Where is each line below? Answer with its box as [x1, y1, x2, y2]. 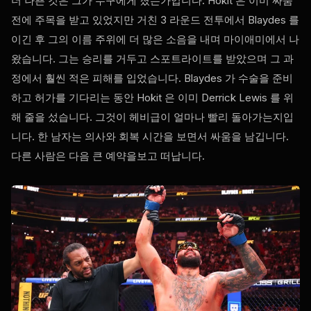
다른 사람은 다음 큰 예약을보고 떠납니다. [11, 149, 205, 163]
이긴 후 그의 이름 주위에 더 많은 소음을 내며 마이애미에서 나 [11, 33, 299, 47]
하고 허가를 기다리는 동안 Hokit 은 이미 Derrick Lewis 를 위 [11, 91, 294, 105]
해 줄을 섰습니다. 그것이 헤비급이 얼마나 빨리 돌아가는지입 [11, 110, 294, 124]
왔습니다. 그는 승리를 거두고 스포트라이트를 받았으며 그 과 [11, 52, 294, 66]
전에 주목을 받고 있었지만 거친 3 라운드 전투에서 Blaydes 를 [11, 13, 299, 27]
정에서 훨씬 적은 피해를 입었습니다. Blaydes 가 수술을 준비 [11, 72, 293, 85]
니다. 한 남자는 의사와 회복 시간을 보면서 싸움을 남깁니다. [11, 130, 289, 144]
